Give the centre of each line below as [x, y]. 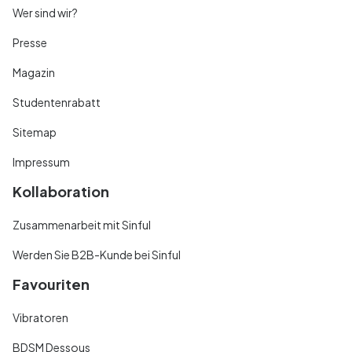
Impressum [41, 161]
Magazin [34, 72]
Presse [30, 42]
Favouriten [51, 284]
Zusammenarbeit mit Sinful [82, 224]
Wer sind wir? [45, 12]
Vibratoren [40, 317]
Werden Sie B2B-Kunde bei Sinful [97, 254]
